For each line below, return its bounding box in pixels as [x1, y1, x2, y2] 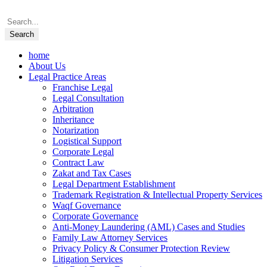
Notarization [52, 125, 99, 135]
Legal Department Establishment [52, 179, 175, 189]
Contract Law [52, 157, 104, 167]
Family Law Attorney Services [52, 232, 167, 243]
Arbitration [52, 104, 94, 114]
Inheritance [52, 114, 94, 125]
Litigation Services [52, 254, 123, 264]
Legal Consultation [52, 93, 124, 103]
